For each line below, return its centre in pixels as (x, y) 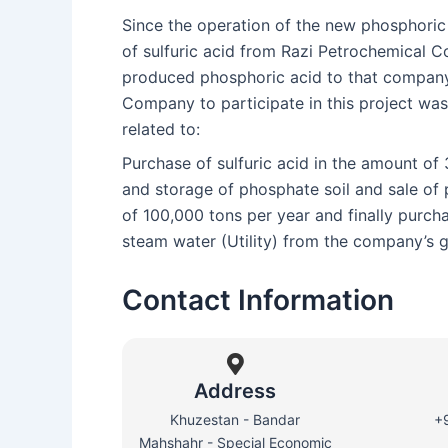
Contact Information (258, 300)
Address (235, 391)
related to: (161, 129)
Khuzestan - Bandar (235, 419)
